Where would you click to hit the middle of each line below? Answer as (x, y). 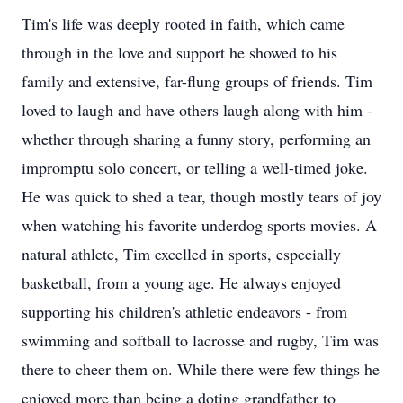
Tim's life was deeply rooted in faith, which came (183, 23)
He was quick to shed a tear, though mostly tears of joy (201, 196)
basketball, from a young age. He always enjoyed (181, 282)
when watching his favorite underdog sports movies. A (199, 225)
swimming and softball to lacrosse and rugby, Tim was (200, 340)
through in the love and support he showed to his (179, 52)
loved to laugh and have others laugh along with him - (197, 110)
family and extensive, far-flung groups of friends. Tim (197, 81)
